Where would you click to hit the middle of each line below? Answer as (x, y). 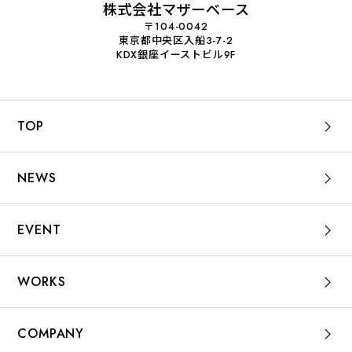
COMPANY (51, 334)
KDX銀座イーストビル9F (176, 55)
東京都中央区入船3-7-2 (176, 41)
